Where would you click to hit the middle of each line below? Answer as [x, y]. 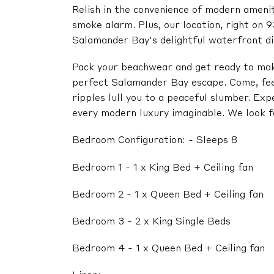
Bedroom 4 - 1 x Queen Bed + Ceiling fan [168, 249]
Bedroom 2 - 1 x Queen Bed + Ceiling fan [168, 195]
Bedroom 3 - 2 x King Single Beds [151, 222]
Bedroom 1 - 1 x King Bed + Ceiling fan [163, 168]
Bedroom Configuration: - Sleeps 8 [155, 141]
